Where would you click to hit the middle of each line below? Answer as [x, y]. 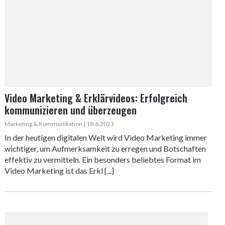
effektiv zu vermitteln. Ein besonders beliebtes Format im [102, 159]
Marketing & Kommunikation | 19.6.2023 [59, 124]
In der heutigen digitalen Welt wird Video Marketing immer [105, 137]
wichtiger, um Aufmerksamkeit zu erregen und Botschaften [105, 148]
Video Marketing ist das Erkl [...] [59, 171]
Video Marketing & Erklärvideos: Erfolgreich [96, 98]
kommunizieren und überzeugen [70, 110]
